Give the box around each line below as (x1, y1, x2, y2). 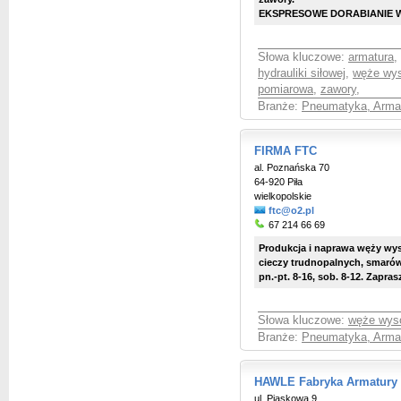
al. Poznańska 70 (254, 162, 329, 173)
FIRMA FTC (254, 145, 317, 158)
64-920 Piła (254, 176, 303, 187)
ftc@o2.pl (269, 205, 314, 216)
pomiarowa (258, 83, 313, 96)
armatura (348, 51, 394, 64)
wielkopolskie (254, 191, 311, 201)
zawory (320, 83, 356, 96)
